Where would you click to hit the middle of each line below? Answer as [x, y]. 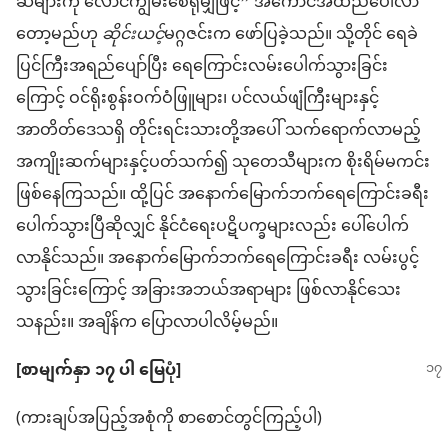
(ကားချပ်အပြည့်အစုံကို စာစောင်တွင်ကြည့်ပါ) [169, 419]
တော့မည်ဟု [59, 35]
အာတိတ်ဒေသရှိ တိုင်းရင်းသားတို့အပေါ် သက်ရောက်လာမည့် [218, 131]
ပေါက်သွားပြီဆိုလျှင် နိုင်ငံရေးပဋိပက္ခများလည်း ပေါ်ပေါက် [212, 227]
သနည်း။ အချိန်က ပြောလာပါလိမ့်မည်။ [147, 323]
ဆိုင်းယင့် [133, 35]
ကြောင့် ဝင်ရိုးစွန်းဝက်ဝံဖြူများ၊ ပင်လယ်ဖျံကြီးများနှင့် [197, 99]
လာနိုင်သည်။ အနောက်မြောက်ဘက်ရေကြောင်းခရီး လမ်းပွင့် [217, 259]
